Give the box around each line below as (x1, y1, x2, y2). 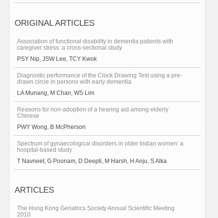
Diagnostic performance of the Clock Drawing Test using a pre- (17, 72, 182, 79)
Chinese (17, 112, 39, 119)
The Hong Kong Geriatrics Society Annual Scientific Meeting (17, 205, 175, 212)
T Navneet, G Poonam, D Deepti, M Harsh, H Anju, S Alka (17, 158, 167, 164)
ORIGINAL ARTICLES (15, 18, 94, 28)
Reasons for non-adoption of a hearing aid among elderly (17, 106, 168, 113)
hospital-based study (17, 146, 72, 153)
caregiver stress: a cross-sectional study (17, 44, 122, 51)
